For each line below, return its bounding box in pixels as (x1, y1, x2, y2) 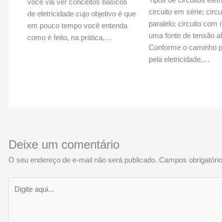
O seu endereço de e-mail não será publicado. (8, 156, 158, 165)
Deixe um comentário (8, 138, 120, 152)
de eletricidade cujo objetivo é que (27, 9, 136, 18)
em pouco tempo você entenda (27, 21, 127, 30)
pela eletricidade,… (148, 55, 210, 63)
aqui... (8, 190, 28, 199)
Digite (8, 178, 27, 187)
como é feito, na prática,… (27, 33, 112, 42)
